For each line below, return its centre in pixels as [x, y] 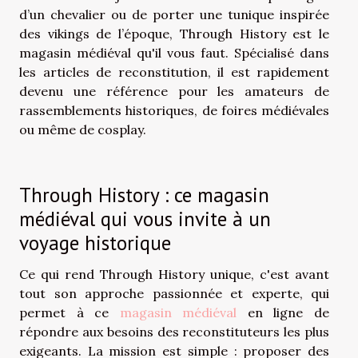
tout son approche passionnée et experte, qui [174, 293]
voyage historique [95, 242]
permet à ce [70, 312]
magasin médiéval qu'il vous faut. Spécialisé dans [174, 52]
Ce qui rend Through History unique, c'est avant [174, 274]
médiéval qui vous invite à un [145, 218]
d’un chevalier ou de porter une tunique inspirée [174, 14]
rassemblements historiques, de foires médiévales [174, 110]
